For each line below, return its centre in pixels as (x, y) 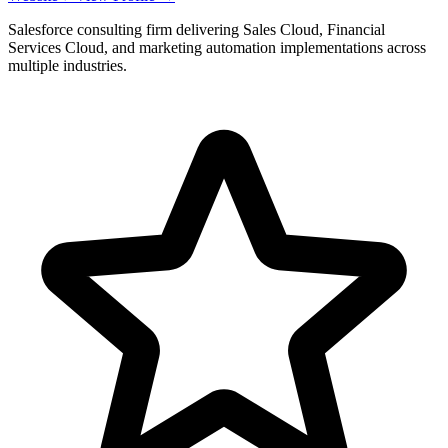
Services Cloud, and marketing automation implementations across (217, 47)
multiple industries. (67, 65)
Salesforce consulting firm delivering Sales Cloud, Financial (196, 29)
